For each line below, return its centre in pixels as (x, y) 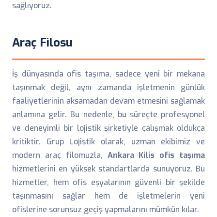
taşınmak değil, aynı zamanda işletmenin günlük (108, 87)
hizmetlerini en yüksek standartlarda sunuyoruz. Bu (108, 169)
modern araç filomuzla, (60, 155)
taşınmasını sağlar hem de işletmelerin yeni (108, 196)
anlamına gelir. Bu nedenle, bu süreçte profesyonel (108, 115)
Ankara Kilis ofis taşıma (156, 155)
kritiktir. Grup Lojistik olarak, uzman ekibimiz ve (108, 142)
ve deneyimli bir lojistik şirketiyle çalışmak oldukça (108, 128)
